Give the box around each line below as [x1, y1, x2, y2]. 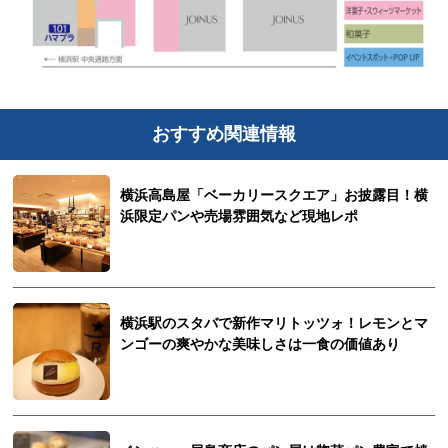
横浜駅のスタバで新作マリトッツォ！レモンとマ [120, 315, 429, 331]
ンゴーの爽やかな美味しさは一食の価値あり [120, 336, 401, 352]
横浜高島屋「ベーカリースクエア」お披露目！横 [120, 187, 429, 203]
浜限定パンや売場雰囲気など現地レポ [120, 208, 359, 224]
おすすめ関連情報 [152, 124, 296, 145]
